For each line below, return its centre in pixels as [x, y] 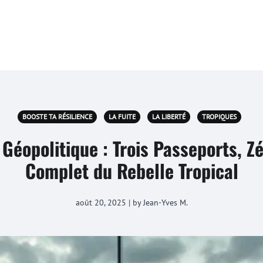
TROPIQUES [219, 117]
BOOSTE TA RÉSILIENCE [57, 117]
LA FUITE [122, 117]
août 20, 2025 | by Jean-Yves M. [131, 203]
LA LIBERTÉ [168, 117]
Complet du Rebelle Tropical [131, 171]
